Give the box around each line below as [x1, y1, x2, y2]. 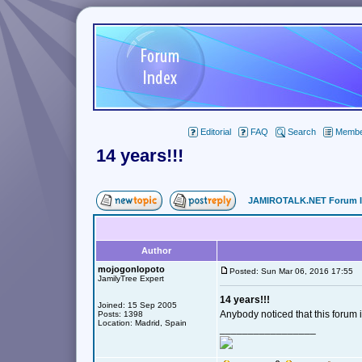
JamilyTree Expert [98, 274, 164, 283]
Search [287, 127, 316, 137]
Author [141, 246, 171, 255]
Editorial [200, 127, 231, 137]
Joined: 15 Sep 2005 [98, 301, 177, 309]
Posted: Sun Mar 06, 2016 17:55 [229, 267, 360, 276]
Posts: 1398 [98, 309, 143, 318]
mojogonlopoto [98, 264, 165, 274]
